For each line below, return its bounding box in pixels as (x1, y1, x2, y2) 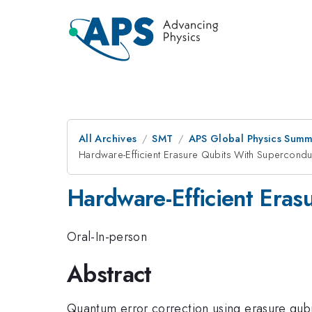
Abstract (67, 258, 152, 290)
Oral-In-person (67, 227, 148, 246)
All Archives (79, 131, 137, 146)
